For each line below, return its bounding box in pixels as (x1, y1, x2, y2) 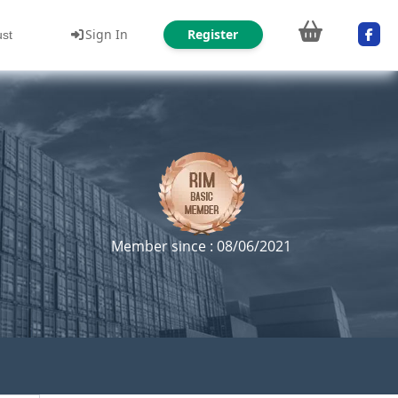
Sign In (84, 25, 128, 43)
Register (187, 25, 238, 43)
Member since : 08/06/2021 (111, 236, 291, 256)
